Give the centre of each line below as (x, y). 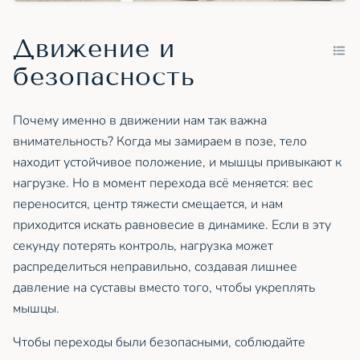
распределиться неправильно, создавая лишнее (155, 266)
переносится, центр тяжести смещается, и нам (148, 204)
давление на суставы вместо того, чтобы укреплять (164, 287)
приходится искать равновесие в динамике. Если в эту (172, 225)
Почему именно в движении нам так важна (140, 120)
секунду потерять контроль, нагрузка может (143, 245)
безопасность (104, 76)
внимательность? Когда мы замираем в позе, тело (160, 141)
